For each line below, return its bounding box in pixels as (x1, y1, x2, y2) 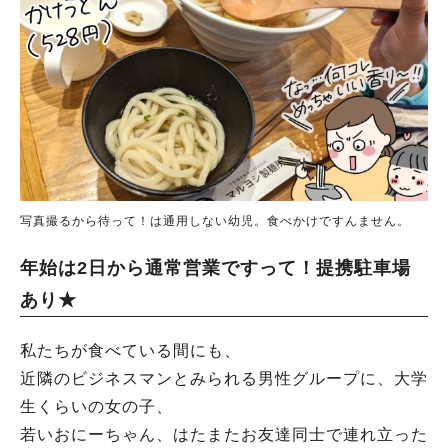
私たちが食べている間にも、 (20, 342, 241, 359)
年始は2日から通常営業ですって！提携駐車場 (20, 258, 411, 278)
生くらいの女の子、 (20, 398, 173, 415)
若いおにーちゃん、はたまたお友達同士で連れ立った (20, 426, 428, 443)
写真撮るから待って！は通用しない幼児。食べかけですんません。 (20, 214, 410, 228)
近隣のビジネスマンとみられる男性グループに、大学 (20, 370, 428, 387)
